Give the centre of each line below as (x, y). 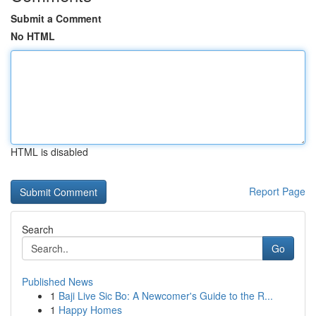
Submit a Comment (56, 18)
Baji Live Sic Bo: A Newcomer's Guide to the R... (166, 296)
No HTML (33, 36)
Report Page (277, 191)
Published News (57, 281)
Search (38, 229)
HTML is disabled (49, 152)
